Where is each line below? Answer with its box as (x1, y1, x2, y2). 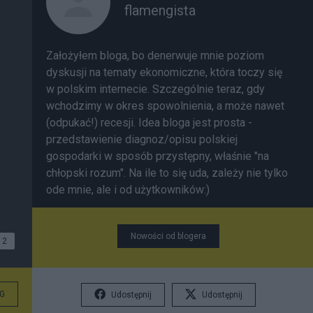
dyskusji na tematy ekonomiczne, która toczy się (46, 66, 282, 79)
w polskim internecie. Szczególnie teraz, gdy (46, 82, 265, 96)
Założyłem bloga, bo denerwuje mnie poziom (46, 49, 264, 62)
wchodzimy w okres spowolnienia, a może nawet (46, 99, 284, 112)
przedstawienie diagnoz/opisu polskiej (46, 133, 238, 146)
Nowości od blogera (131, 231, 206, 241)
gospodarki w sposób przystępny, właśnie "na (46, 150, 269, 163)
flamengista (124, 1, 196, 19)
